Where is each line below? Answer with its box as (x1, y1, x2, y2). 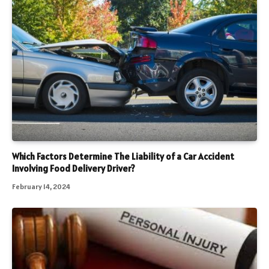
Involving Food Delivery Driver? (12, 163, 135, 175)
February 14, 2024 (12, 182, 70, 192)
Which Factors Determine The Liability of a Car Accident (12, 151, 234, 163)
